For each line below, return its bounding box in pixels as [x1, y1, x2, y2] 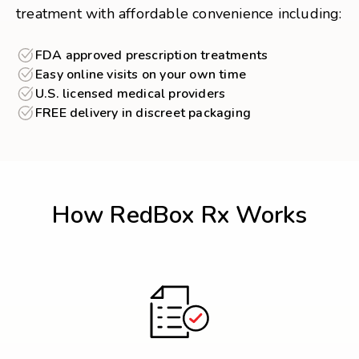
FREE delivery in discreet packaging [35, 104, 251, 123]
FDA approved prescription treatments [35, 46, 268, 65]
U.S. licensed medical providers [35, 85, 226, 103]
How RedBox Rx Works [51, 199, 308, 232]
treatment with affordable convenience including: [16, 4, 342, 24]
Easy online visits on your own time [35, 66, 246, 84]
